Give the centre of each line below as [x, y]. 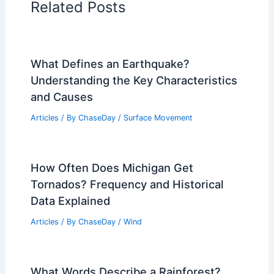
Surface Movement [158, 118]
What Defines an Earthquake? [110, 64]
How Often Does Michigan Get [112, 168]
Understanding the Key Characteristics [134, 80]
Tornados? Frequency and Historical [127, 184]
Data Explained [70, 201]
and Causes [61, 97]
